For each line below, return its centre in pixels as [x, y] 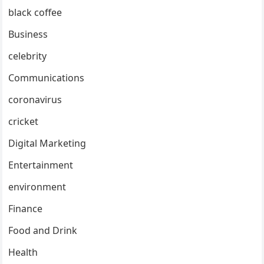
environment [37, 187]
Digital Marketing [47, 143]
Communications [47, 77]
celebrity [28, 56]
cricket [24, 121]
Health [23, 252]
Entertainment [41, 165]
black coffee [35, 12]
